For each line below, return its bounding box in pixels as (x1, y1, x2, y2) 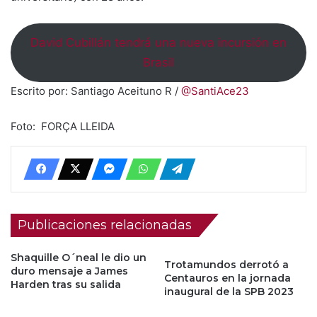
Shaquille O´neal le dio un (11, 250, 146, 264)
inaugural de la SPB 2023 (164, 284, 294, 298)
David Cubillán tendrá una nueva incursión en (30, 35, 287, 50)
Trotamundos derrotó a (164, 258, 289, 271)
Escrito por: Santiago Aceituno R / (11, 83, 181, 98)
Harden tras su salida (11, 277, 121, 291)
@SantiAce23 (181, 83, 249, 98)
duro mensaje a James (11, 264, 128, 277)
